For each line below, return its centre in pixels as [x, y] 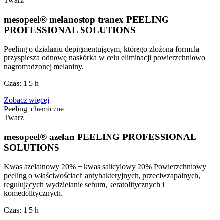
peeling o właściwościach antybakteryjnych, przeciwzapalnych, [102, 175]
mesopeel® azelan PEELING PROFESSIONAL [100, 137]
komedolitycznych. [33, 193]
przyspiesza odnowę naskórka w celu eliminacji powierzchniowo [105, 58]
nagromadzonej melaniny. [44, 67]
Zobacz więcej [27, 100]
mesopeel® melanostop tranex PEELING [86, 19]
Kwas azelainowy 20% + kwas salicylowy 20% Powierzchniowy [105, 166]
